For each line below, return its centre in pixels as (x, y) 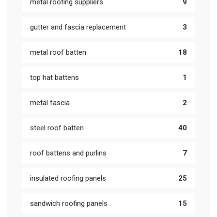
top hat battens (54, 77)
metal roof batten (58, 52)
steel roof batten (57, 128)
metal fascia (50, 103)
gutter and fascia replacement (78, 27)
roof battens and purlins (68, 153)
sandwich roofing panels (69, 203)
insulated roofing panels (68, 178)
